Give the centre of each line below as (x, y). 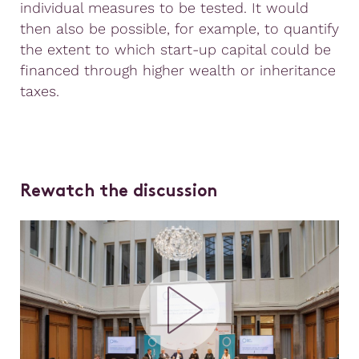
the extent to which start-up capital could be (175, 49)
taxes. (40, 91)
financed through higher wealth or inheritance (178, 70)
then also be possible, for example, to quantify (179, 28)
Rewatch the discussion (119, 192)
